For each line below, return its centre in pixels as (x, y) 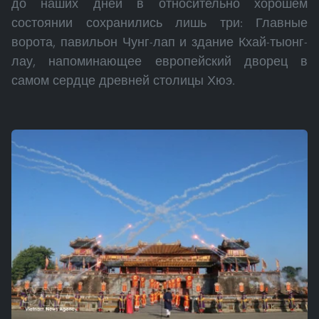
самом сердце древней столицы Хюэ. (123, 80)
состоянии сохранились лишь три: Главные (159, 23)
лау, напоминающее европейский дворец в (159, 61)
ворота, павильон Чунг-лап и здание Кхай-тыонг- (159, 42)
